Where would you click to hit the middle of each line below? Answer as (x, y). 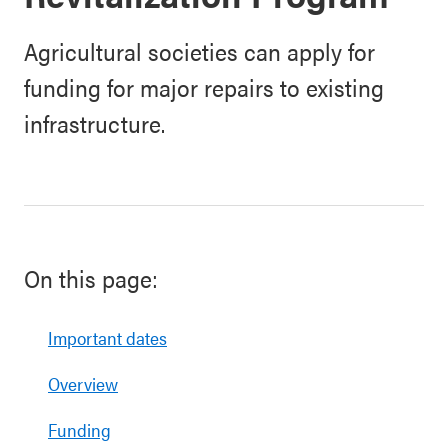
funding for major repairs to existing (204, 87)
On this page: (91, 278)
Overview (83, 383)
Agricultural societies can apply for (199, 51)
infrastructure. (94, 123)
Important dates (107, 337)
